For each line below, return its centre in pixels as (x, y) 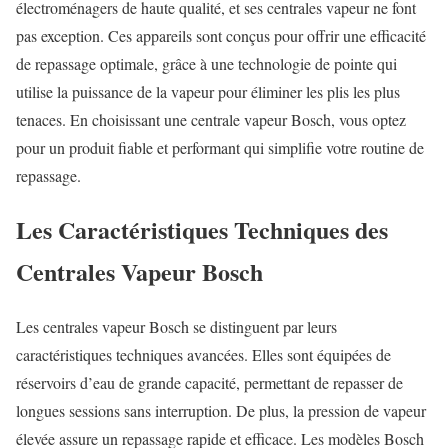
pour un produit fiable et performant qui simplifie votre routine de (220, 147)
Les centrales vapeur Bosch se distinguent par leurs (176, 327)
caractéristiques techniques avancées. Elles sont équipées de (203, 355)
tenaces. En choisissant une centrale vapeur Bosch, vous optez (211, 119)
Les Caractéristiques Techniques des (202, 230)
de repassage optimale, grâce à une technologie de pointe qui (206, 63)
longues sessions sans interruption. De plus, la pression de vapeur (221, 411)
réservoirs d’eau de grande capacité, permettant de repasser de (209, 383)
